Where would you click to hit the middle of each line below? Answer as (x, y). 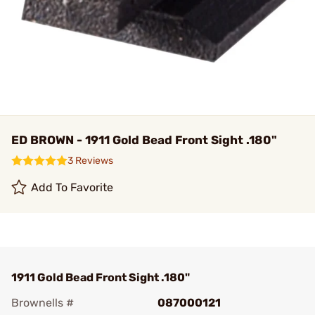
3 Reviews (90, 161)
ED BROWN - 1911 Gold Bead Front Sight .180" (144, 140)
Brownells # (43, 303)
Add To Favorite (72, 187)
